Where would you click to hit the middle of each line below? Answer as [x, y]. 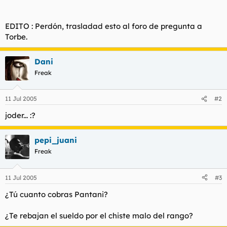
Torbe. [16, 36]
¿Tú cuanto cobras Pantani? [56, 194]
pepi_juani [56, 140]
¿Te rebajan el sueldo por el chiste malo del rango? [99, 215]
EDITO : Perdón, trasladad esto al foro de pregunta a [104, 26]
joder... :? [20, 116]
